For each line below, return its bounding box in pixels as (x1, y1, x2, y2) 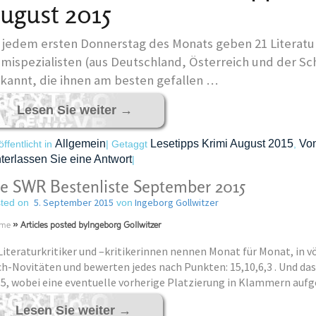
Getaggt (108, 138, 150, 150)
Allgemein (54, 138, 106, 150)
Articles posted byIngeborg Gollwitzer (20, 221, 161, 230)
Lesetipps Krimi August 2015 (150, 138, 293, 150)
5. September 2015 (33, 196, 114, 209)
